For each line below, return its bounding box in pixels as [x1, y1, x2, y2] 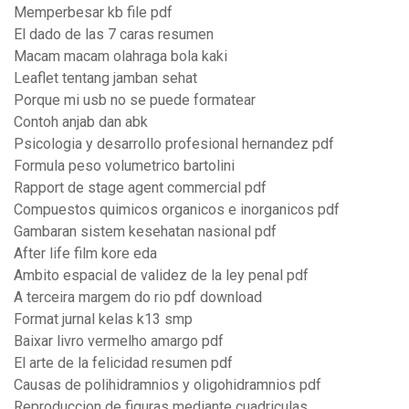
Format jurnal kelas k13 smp [14, 310, 193, 329]
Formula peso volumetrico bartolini [14, 157, 235, 175]
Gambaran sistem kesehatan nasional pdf [14, 223, 277, 241]
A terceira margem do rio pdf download [14, 288, 262, 307]
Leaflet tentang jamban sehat [14, 69, 197, 88]
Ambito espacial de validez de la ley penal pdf [14, 267, 309, 285]
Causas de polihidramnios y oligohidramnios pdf [14, 376, 321, 394]
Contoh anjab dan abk [14, 113, 148, 131]
